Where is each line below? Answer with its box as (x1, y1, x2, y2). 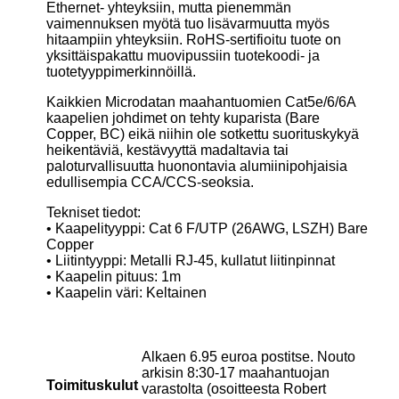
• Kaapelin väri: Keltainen (45, 284, 207, 300)
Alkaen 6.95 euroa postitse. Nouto (141, 348, 355, 364)
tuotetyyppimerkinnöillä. (45, 63, 196, 79)
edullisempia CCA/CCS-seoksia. (45, 174, 254, 190)
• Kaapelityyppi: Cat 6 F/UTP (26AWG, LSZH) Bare (45, 220, 368, 236)
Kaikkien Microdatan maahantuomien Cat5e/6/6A (45, 94, 355, 110)
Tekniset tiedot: (45, 204, 141, 220)
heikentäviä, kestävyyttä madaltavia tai (45, 142, 289, 158)
